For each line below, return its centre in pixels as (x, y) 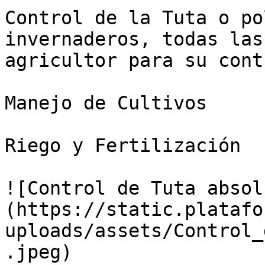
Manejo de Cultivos (106, 103)
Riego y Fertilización (123, 146)
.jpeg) (38, 252)
